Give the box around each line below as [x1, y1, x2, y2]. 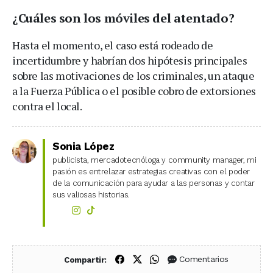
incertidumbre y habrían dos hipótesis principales [12, 52, 247, 68]
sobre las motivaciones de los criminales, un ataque [12, 68, 255, 83]
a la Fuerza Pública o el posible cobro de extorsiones [12, 83, 256, 98]
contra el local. [12, 98, 82, 113]
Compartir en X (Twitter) [141, 253, 244, 264]
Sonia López [52, 140, 115, 152]
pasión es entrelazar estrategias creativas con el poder [52, 166, 250, 176]
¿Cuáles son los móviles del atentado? [12, 9, 235, 26]
